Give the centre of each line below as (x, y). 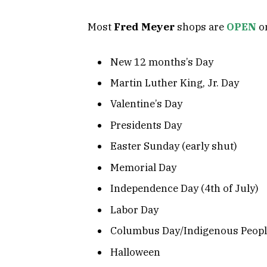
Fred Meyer (144, 27)
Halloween (135, 252)
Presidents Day (146, 125)
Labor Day (134, 209)
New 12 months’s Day (162, 62)
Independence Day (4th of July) (184, 189)
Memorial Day (143, 167)
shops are (201, 27)
